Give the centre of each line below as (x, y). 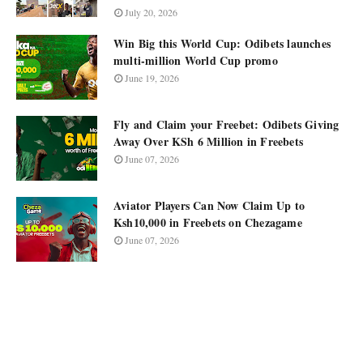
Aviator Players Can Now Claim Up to (209, 205)
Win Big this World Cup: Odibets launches (222, 43)
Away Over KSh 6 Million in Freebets (208, 141)
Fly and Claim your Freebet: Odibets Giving (226, 124)
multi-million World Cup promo (196, 60)
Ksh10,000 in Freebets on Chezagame (208, 222)
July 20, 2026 (151, 12)
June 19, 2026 (152, 78)
